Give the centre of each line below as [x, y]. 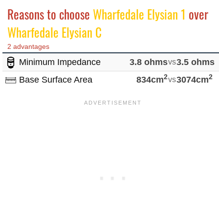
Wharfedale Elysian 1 [139, 14]
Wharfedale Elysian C [55, 32]
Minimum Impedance [59, 62]
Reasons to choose [50, 14]
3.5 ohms [196, 62]
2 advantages [28, 46]
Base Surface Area [55, 79]
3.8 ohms [149, 62]
